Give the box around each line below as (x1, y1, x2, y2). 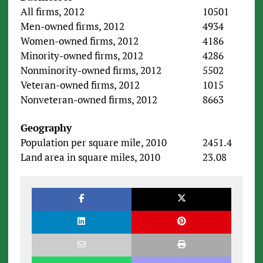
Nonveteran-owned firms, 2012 (20, 93, 157, 107)
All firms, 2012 (20, 5, 85, 19)
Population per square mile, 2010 (20, 136, 167, 150)
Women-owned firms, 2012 (20, 34, 139, 48)
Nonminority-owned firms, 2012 (20, 63, 161, 77)
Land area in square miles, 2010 (20, 150, 160, 164)
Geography (20, 121, 72, 135)
